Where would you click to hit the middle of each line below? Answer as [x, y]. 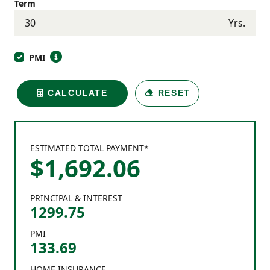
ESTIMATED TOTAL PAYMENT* [89, 148]
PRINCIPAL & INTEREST [76, 198]
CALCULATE [76, 93]
